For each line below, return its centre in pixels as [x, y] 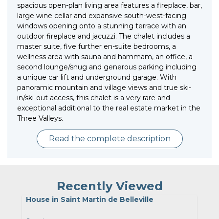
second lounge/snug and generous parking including [107, 67]
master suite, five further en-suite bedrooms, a [97, 47]
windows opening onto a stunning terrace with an [102, 26]
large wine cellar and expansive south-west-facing [102, 16]
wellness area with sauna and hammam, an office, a [105, 57]
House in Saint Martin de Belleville [90, 200]
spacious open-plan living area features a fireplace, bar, [109, 6]
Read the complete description [109, 139]
